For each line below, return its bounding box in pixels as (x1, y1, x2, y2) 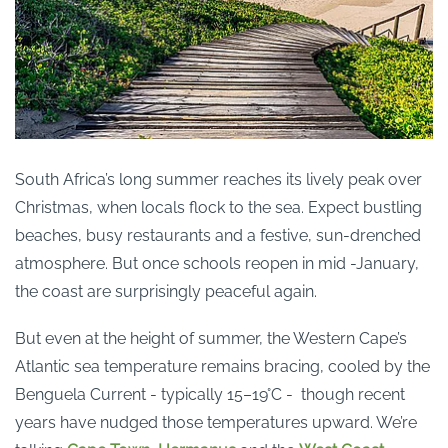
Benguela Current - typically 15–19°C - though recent (15, 385, 405, 405)
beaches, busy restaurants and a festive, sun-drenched (15, 226, 421, 246)
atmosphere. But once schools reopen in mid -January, (15, 254, 419, 274)
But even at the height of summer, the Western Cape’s (15, 329, 407, 349)
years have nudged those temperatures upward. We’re (15, 413, 417, 433)
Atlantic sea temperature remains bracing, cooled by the (15, 357, 430, 377)
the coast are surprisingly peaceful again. (15, 282, 317, 302)
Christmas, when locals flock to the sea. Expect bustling (15, 198, 422, 218)
